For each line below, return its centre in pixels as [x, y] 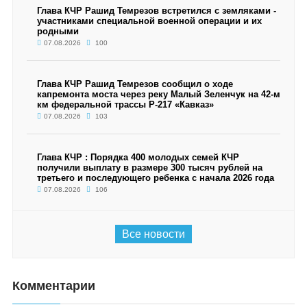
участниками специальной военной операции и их [149, 21]
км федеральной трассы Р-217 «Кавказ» [125, 105]
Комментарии [53, 286]
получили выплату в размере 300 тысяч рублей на [149, 168]
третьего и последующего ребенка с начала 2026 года [155, 178]
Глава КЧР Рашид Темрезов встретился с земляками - [156, 11]
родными [58, 31]
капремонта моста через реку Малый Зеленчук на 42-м [158, 94]
